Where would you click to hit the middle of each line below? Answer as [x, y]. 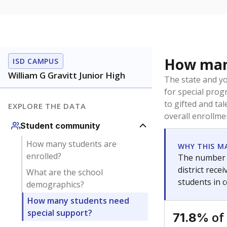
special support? [60, 213]
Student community [60, 126]
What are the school [64, 172]
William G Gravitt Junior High [67, 75]
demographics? [55, 184]
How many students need [78, 201]
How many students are [71, 144]
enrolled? [44, 156]
